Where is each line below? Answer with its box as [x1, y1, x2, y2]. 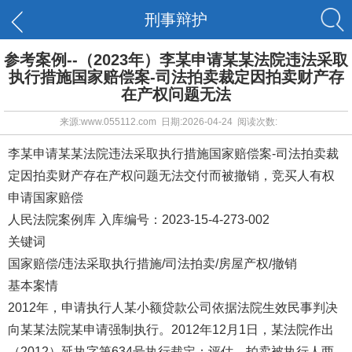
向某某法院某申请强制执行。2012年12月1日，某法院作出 [8, 323, 334, 336]
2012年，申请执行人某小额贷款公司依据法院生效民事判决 [8, 301, 338, 314]
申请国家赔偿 [8, 191, 83, 204]
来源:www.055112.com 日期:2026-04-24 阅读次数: [59, 116, 277, 127]
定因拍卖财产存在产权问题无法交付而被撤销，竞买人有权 [8, 169, 335, 182]
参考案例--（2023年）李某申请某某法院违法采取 [4, 51, 348, 68]
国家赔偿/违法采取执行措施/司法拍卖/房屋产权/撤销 [8, 257, 297, 270]
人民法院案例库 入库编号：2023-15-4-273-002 [8, 213, 269, 226]
